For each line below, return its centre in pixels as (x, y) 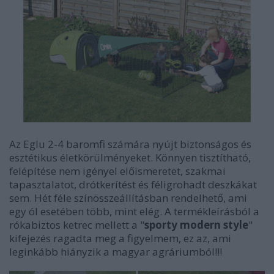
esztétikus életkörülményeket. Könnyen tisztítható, (130, 158)
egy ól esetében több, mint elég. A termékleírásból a (134, 212)
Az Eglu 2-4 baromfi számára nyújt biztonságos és (130, 144)
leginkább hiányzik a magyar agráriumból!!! (116, 252)
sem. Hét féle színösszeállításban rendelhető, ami (128, 198)
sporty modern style (196, 225)
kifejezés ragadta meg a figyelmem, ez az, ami (120, 239)
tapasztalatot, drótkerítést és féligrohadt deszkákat (133, 185)
